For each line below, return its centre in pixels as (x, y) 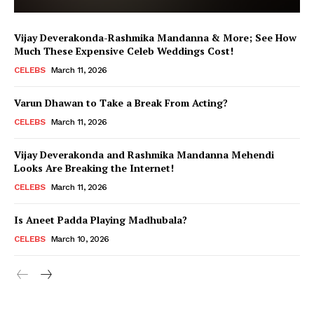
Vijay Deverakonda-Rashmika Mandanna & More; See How (155, 37)
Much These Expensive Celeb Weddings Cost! (124, 50)
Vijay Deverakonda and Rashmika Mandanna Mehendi (144, 154)
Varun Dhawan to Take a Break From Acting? (121, 102)
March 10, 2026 (80, 239)
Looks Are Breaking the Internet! (94, 168)
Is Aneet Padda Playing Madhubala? (101, 219)
